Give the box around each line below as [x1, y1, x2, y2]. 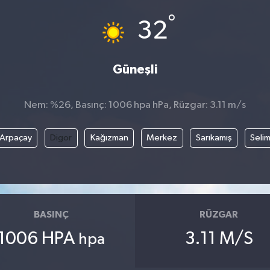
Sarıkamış [195, 133, 232, 142]
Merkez [146, 133, 177, 142]
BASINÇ [33, 210, 69, 220]
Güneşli [113, 63, 157, 77]
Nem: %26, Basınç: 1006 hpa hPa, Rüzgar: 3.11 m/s [24, 100, 246, 111]
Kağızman [90, 133, 128, 142]
